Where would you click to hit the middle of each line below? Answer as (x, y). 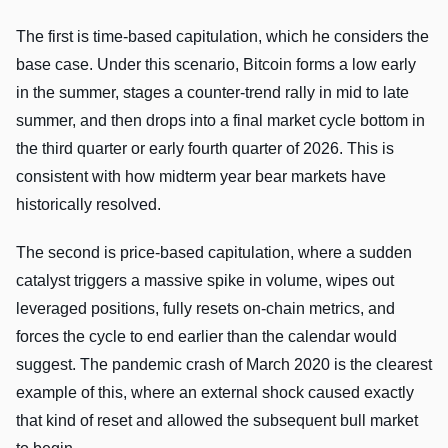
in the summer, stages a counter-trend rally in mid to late (212, 92)
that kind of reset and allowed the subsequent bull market (217, 420)
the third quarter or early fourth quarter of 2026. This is (205, 148)
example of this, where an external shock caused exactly (215, 392)
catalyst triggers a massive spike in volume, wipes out (205, 280)
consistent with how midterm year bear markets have (201, 176)
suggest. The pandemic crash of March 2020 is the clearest (224, 364)
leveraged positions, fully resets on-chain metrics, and (205, 308)
